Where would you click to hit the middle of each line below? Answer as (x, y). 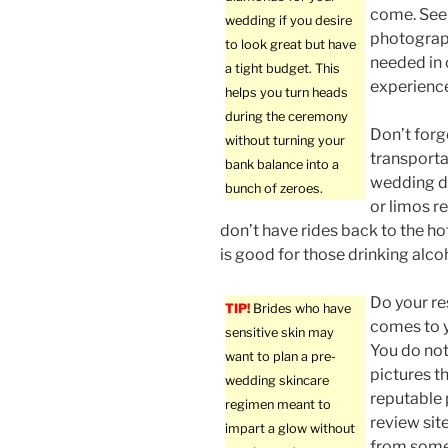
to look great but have (290, 45)
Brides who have (300, 309)
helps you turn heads (286, 93)
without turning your (285, 141)
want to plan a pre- (280, 357)
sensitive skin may (279, 333)
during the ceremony (286, 117)
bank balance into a (282, 165)
